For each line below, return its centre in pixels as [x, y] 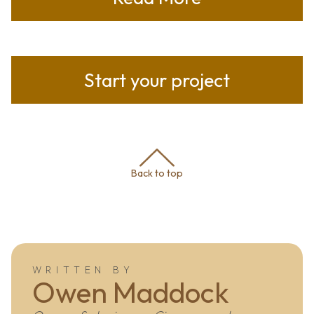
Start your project [157, 80]
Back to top [157, 173]
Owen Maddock [130, 293]
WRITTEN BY [83, 270]
